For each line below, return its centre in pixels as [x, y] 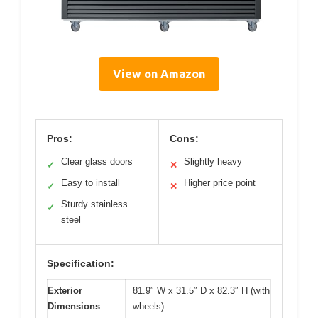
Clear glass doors [97, 162]
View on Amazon [159, 74]
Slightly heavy [213, 162]
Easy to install [91, 183]
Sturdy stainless [94, 204]
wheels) [148, 307]
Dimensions [74, 307]
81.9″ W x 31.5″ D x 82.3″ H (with [201, 291]
